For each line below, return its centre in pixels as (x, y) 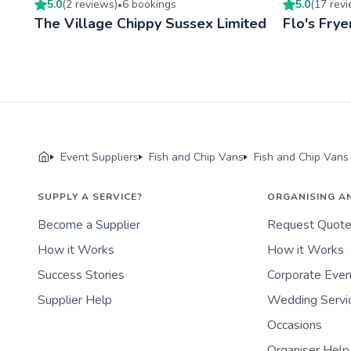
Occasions (295, 325)
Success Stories (81, 275)
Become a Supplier (89, 224)
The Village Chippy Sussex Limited (150, 23)
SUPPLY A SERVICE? (90, 196)
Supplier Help (75, 300)
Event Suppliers (100, 157)
